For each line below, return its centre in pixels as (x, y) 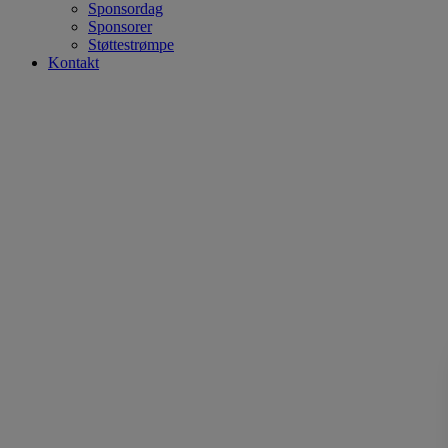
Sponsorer (120, 27)
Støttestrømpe (131, 45)
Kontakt (73, 63)
